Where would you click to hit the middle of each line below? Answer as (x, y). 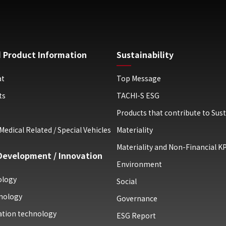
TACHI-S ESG (138, 95)
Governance (137, 198)
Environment (139, 164)
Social (127, 181)
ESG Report (136, 215)
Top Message (139, 78)
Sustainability (145, 54)
